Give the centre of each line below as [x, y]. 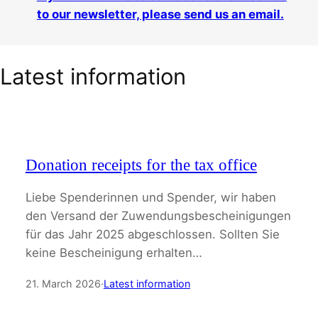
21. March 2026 [63, 283]
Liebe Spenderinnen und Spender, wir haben [150, 197]
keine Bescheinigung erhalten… [114, 252]
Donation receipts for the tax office [141, 164]
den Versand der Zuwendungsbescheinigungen [158, 215]
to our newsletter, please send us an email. [160, 15]
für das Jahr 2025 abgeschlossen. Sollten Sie [152, 234]
